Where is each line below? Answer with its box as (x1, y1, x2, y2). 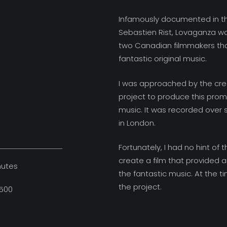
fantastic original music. (119, 53, 207, 64)
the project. (119, 181, 162, 193)
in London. (119, 117, 156, 128)
